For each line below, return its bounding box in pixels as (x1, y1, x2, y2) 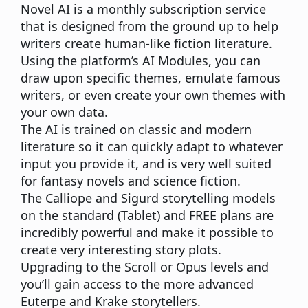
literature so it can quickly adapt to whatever (21, 138, 283, 155)
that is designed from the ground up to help (21, 18, 278, 35)
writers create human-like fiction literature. (21, 35, 272, 52)
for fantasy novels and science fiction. (21, 173, 241, 190)
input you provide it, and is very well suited (21, 155, 272, 173)
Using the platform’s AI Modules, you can (21, 52, 261, 69)
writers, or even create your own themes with (21, 87, 285, 104)
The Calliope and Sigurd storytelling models (21, 190, 276, 207)
